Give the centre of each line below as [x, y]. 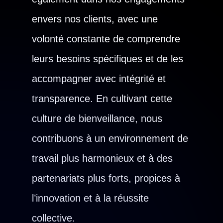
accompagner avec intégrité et [99, 79]
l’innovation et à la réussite [90, 198]
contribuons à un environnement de [110, 138]
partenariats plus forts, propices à [106, 178]
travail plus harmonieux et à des [102, 158]
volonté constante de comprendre [106, 39]
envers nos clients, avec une [95, 19]
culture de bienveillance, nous [97, 118]
